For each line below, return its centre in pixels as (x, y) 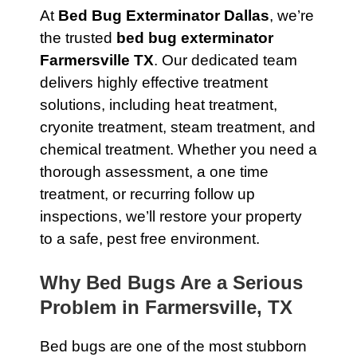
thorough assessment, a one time (154, 172)
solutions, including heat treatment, (159, 105)
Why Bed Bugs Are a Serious (171, 282)
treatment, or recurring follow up (147, 194)
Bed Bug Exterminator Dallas (164, 16)
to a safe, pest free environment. (150, 239)
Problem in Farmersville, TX (166, 307)
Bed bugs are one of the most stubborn (173, 346)
